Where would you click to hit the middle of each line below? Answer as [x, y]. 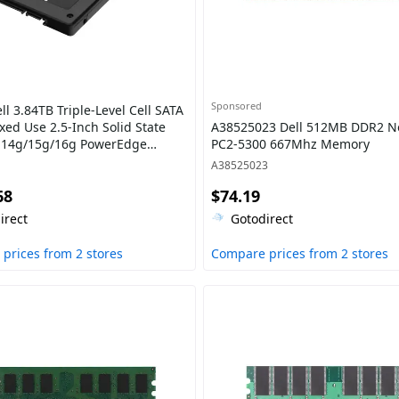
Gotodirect [261, 219]
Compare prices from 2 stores [299, 253]
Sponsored [236, 106]
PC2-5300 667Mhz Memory [290, 144]
